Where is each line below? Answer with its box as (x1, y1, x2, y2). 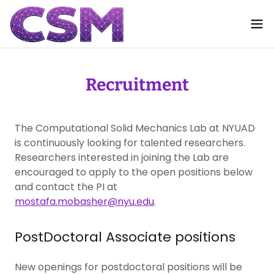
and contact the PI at (15, 180, 117, 194)
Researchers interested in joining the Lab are (15, 150, 229, 165)
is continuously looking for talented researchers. (15, 136, 245, 150)
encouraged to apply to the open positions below (15, 165, 253, 179)
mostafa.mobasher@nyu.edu (15, 194, 154, 209)
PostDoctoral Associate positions (15, 228, 235, 246)
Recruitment (85, 75, 189, 95)
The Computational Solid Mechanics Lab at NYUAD (15, 121, 255, 135)
